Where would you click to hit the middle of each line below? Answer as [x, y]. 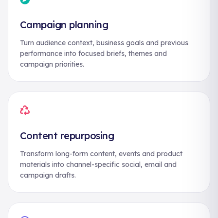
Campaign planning [64, 25]
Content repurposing [67, 136]
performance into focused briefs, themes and [93, 54]
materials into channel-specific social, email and [98, 164]
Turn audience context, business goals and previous [104, 43]
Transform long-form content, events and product [101, 154]
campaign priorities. [52, 64]
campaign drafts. [48, 175]
